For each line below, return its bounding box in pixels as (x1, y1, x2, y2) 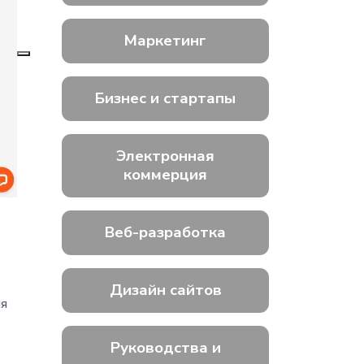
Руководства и (110, 337, 221, 359)
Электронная (116, 145, 214, 167)
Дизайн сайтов (109, 279, 222, 301)
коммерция (123, 164, 207, 186)
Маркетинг (124, 30, 206, 52)
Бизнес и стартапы (95, 88, 236, 110)
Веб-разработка (105, 222, 226, 244)
